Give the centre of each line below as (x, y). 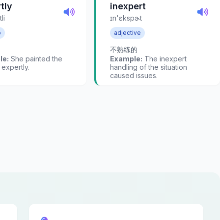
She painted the (36, 58)
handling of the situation (149, 67)
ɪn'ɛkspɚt (126, 18)
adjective (127, 33)
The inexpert (165, 58)
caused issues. (134, 75)
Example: (126, 58)
